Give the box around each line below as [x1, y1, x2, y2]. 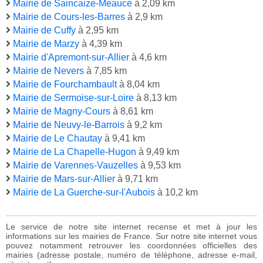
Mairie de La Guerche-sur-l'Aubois [13, 187, 155, 198]
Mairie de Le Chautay [13, 133, 102, 144]
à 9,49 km [136, 147, 179, 157]
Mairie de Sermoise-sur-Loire [13, 93, 134, 103]
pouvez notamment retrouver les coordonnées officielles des [6, 241, 257, 251]
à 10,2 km [155, 187, 198, 198]
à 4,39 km [79, 39, 122, 49]
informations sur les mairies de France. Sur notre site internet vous [6, 231, 257, 241]
